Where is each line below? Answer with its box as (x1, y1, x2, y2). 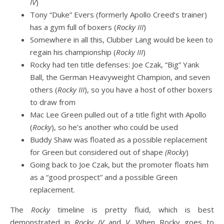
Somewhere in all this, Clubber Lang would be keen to (30, 34, 213, 44)
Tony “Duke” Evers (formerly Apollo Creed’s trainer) (30, 9, 207, 19)
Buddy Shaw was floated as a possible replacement (30, 134, 207, 144)
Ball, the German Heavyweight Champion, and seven (30, 72, 210, 82)
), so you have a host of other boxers (84, 84, 212, 94)
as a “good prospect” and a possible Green (30, 172, 177, 182)
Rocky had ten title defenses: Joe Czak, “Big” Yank (30, 59, 199, 69)
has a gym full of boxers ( (30, 22, 116, 32)
